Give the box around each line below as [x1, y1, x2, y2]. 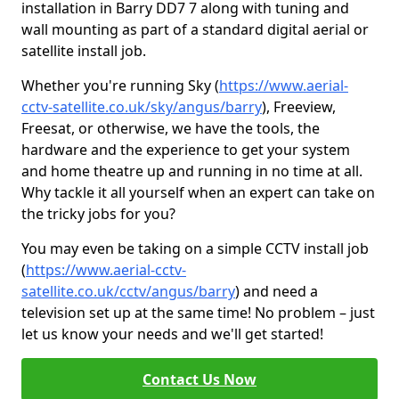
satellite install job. [21, 41, 146, 61]
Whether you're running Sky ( [21, 76, 219, 95]
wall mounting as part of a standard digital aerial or [21, 20, 369, 39]
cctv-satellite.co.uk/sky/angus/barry [21, 97, 262, 117]
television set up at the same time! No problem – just [21, 303, 375, 322]
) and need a [235, 281, 318, 301]
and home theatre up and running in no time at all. [21, 161, 362, 181]
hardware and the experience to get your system [21, 140, 350, 159]
